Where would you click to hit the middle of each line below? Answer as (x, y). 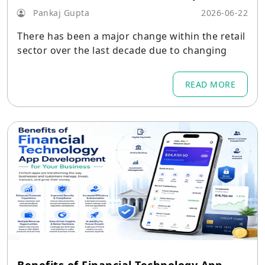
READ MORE (210, 84)
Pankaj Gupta (60, 13)
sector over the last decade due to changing (122, 50)
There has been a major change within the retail (131, 36)
